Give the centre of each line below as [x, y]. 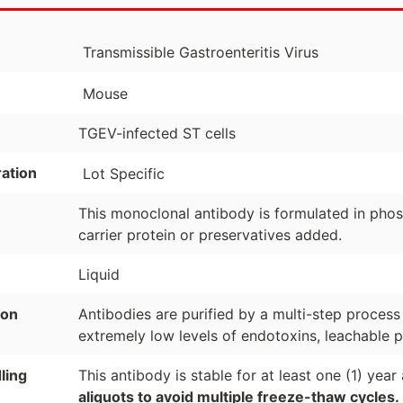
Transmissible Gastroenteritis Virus [200, 53]
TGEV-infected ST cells [157, 133]
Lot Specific [123, 174]
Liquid [99, 275]
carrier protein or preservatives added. [210, 235]
